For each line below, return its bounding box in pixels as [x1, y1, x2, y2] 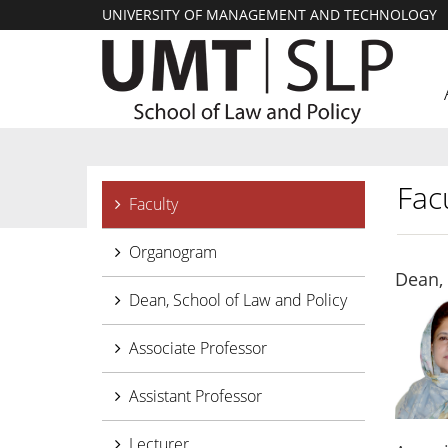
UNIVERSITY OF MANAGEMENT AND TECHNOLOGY [102, 5, 437, 24]
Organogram [129, 241, 217, 263]
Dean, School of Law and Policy [129, 289, 347, 311]
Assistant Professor [129, 385, 262, 407]
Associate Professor [129, 337, 267, 359]
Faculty [129, 193, 178, 215]
